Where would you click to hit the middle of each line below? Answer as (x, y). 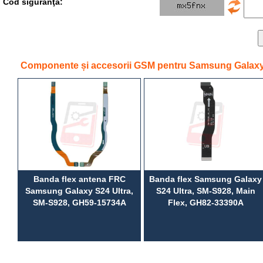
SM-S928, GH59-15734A (79, 202)
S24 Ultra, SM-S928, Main (205, 190)
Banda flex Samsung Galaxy (205, 179)
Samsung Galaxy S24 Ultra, (79, 190)
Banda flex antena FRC (79, 179)
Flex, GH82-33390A (205, 202)
